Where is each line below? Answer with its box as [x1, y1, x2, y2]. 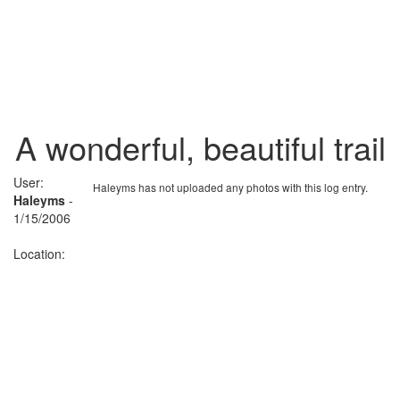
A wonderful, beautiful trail [14, 123, 386, 170]
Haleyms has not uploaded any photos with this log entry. [93, 179, 368, 195]
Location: [13, 244, 65, 262]
